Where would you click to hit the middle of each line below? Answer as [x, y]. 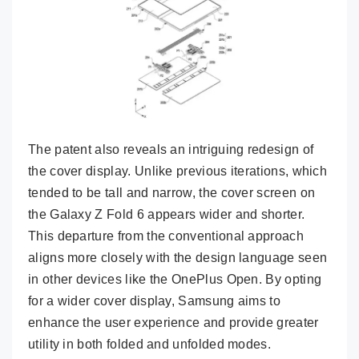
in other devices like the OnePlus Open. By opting [175, 279]
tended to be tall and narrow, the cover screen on [172, 192]
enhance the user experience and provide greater [173, 322]
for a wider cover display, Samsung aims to [155, 301]
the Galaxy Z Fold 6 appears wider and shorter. [167, 214]
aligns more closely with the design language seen [178, 257]
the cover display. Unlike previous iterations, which [178, 171]
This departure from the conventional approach [166, 236]
